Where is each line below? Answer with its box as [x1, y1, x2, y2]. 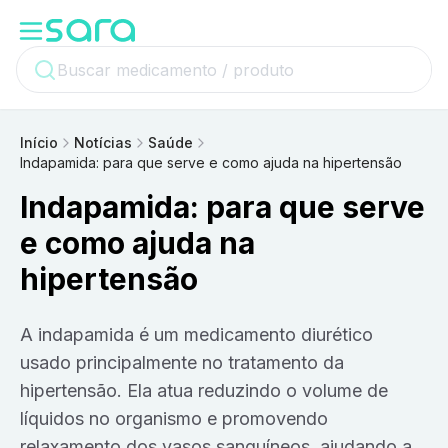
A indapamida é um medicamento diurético [20, 324, 33, 345]
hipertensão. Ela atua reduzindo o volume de [20, 380, 388, 401]
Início [20, 134, 58, 151]
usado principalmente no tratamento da [20, 352, 344, 373]
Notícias [74, 134, 132, 151]
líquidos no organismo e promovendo [20, 408, 328, 429]
